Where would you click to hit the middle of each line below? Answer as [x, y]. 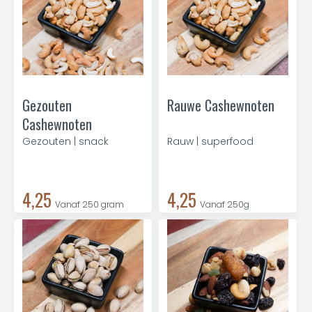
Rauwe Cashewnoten [221, 105]
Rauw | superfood [210, 141]
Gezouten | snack [65, 141]
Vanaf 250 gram [89, 204]
